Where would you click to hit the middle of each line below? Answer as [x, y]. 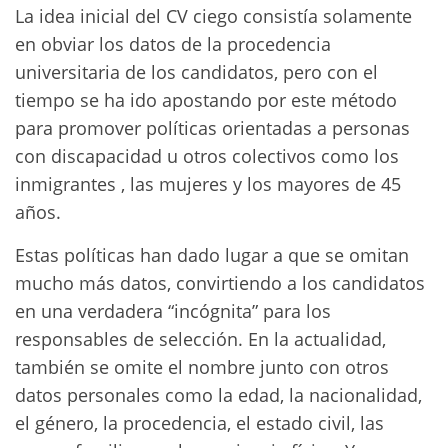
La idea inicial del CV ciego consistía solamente [213, 16]
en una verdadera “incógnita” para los [173, 311]
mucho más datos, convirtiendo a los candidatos [220, 283]
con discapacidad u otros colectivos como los [207, 156]
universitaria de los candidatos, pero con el [196, 72]
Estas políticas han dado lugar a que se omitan [212, 255]
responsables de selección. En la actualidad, [200, 339]
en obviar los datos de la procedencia [173, 44]
